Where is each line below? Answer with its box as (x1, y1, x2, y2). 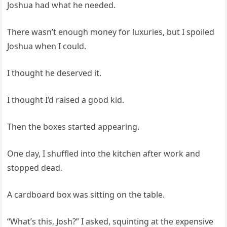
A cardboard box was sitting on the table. (7, 188, 165, 200)
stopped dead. (7, 162, 63, 173)
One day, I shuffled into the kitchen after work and (7, 147, 201, 159)
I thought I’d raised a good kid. (7, 94, 125, 105)
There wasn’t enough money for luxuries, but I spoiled (7, 26, 215, 37)
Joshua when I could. (7, 40, 87, 52)
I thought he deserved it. (7, 67, 102, 79)
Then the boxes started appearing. (7, 121, 140, 132)
